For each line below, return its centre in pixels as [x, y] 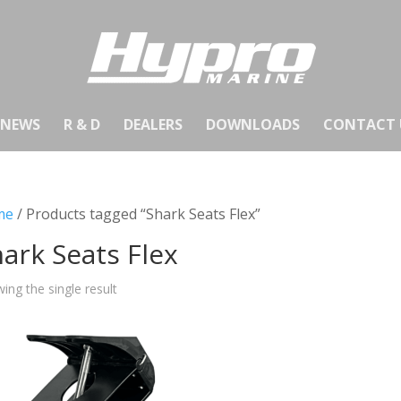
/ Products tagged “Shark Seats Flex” [137, 214]
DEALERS [153, 124]
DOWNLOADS [252, 124]
